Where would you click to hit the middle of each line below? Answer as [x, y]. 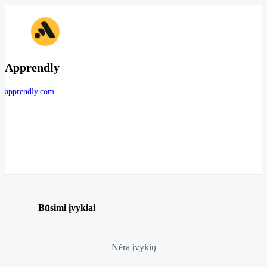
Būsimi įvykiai [67, 207]
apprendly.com [30, 92]
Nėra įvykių [133, 247]
